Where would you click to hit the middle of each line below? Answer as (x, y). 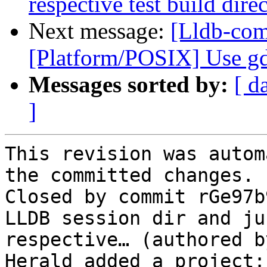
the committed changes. (129, 176)
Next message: (100, 31)
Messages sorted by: (128, 85)
